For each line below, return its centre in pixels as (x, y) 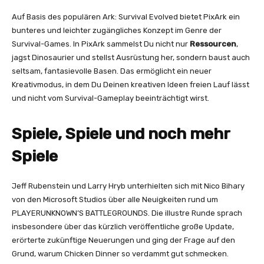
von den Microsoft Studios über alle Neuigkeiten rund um (115, 199)
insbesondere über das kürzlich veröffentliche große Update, (123, 226)
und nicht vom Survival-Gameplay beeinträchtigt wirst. (110, 98)
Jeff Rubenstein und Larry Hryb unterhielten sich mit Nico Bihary (128, 186)
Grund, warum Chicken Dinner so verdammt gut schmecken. (120, 253)
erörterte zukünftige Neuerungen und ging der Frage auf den (123, 240)
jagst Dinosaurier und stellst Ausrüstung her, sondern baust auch (131, 57)
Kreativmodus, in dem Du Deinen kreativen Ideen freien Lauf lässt (131, 84)
